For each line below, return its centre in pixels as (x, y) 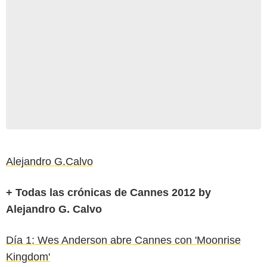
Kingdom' (28, 257)
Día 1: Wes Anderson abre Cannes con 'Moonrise (123, 240)
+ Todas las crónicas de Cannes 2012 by (108, 192)
